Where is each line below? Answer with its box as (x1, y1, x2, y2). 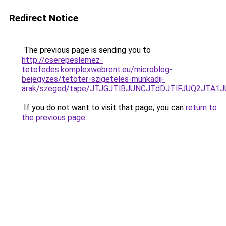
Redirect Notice (9, 12, 78, 24)
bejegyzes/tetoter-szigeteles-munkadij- (22, 74, 165, 84)
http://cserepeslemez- (22, 55, 103, 65)
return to (186, 103, 217, 112)
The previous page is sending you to (22, 45, 151, 55)
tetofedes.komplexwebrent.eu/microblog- (22, 65, 173, 74)
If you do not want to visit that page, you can (22, 103, 186, 112)
